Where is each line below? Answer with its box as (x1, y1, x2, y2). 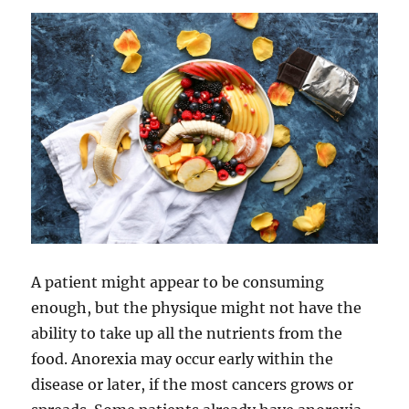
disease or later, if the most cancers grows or (31, 374, 354, 393)
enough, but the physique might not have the (31, 298, 362, 317)
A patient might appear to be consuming (31, 272, 325, 291)
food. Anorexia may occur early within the (31, 349, 334, 368)
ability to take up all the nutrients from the (31, 323, 343, 342)
